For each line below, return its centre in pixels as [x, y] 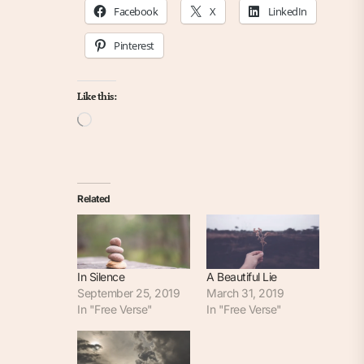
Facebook [136, 11]
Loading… [112, 119]
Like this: [97, 96]
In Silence [101, 276]
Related [94, 198]
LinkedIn [287, 11]
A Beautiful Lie [242, 276]
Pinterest [134, 45]
